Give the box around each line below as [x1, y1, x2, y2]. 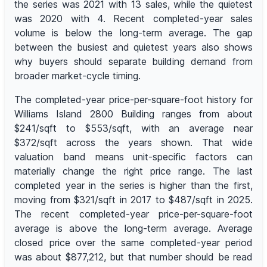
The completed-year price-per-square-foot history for [14, 94, 253, 106]
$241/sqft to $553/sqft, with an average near [14, 122, 253, 135]
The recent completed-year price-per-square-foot [14, 208, 253, 221]
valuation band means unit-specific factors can [14, 151, 253, 163]
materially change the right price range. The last [14, 165, 253, 178]
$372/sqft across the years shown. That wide [14, 136, 253, 149]
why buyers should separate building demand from [14, 55, 253, 68]
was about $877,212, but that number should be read [14, 251, 253, 263]
